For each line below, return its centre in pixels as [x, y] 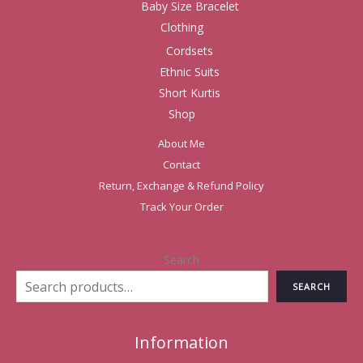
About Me [181, 143]
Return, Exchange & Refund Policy [181, 186]
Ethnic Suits [190, 72]
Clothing [181, 27]
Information [181, 342]
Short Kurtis [190, 93]
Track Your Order [181, 207]
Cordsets [190, 51]
